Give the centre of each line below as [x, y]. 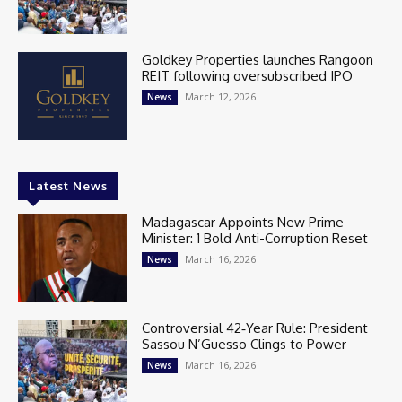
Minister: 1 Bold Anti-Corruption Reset [255, 238]
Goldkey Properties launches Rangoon [258, 59]
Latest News [68, 185]
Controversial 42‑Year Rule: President [255, 328]
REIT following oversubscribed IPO [248, 75]
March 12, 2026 [221, 96]
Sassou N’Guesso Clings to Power [245, 344]
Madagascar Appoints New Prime [243, 222]
